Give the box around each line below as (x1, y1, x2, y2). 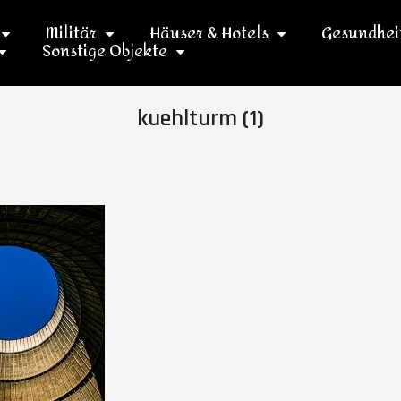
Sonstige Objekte (41, 36, 167, 67)
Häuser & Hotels (149, 18, 269, 49)
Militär (45, 18, 97, 49)
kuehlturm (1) (137, 104, 264, 133)
